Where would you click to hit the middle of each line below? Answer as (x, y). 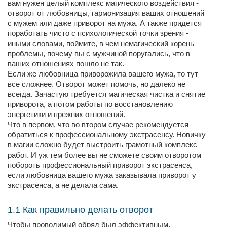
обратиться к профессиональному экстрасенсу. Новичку (107, 135)
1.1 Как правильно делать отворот (80, 210)
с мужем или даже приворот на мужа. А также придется (105, 23)
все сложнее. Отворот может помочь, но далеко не (97, 84)
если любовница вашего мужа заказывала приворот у (102, 175)
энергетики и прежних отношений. (67, 114)
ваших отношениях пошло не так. (67, 64)
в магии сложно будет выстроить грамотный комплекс (102, 145)
